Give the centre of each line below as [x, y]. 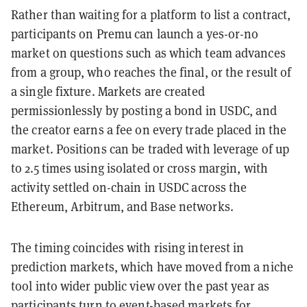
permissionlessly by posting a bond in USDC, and [144, 110]
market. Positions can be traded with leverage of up [150, 148]
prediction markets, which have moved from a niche [152, 266]
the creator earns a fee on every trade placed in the [149, 129]
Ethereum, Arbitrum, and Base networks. [122, 206]
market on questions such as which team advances [148, 52]
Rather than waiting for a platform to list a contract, [151, 14]
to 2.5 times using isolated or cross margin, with [139, 168]
